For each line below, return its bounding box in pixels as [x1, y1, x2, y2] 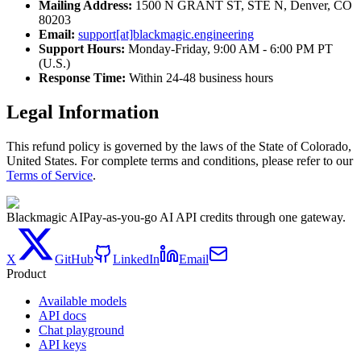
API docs [39, 308, 86, 322]
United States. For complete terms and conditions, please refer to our [6, 153, 353, 168]
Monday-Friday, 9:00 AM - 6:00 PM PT [125, 41, 333, 56]
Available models [39, 293, 127, 308]
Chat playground [39, 322, 124, 337]
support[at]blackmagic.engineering [78, 27, 254, 41]
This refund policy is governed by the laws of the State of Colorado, [6, 139, 351, 153]
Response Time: [39, 70, 126, 85]
